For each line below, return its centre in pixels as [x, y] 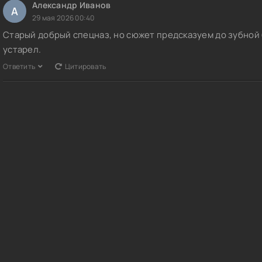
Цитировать [85, 67]
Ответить [19, 67]
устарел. [22, 50]
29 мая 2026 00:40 [63, 18]
